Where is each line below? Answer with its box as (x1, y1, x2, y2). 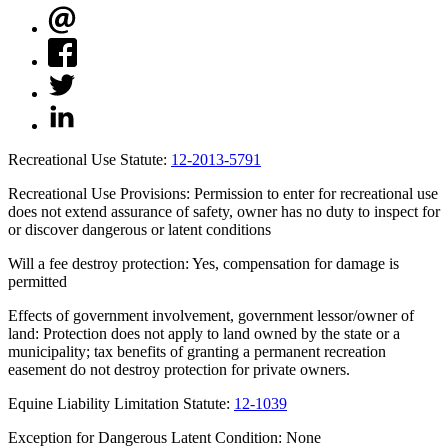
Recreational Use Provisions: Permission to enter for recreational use (8, 185, 438, 203)
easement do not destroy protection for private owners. (8, 361, 350, 379)
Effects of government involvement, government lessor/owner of (8, 307, 414, 325)
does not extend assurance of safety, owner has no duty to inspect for (8, 203, 440, 221)
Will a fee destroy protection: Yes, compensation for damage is (8, 255, 399, 273)
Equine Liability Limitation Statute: (8, 395, 234, 413)
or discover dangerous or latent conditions (8, 221, 271, 239)
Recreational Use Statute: (8, 151, 171, 169)
